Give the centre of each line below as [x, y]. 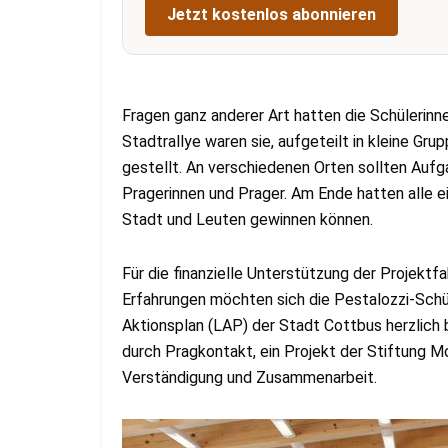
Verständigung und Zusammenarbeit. [249, 377]
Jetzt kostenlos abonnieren [271, 14]
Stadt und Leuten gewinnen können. [247, 219]
